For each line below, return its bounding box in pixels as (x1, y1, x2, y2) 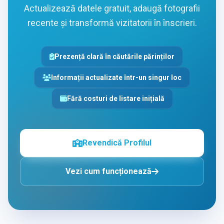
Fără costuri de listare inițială (66, 94, 164, 103)
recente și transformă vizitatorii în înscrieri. (27, 17, 197, 28)
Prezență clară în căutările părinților (54, 52, 175, 61)
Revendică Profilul (82, 138, 151, 148)
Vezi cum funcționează (65, 166, 151, 176)
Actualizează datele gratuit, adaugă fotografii (24, 3, 200, 14)
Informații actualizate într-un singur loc (51, 73, 182, 82)
